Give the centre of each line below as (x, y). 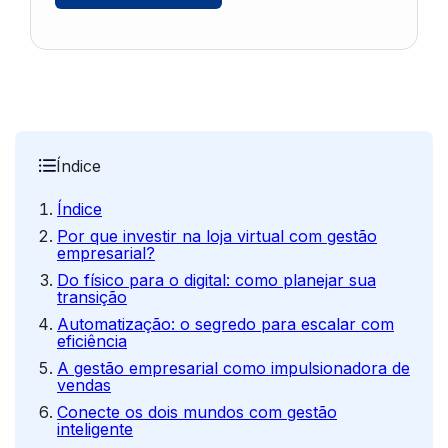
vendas (84, 385)
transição (92, 297)
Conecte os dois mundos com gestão (197, 412)
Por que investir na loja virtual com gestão (217, 236)
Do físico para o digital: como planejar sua (216, 280)
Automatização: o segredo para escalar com (225, 324)
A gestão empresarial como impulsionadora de (233, 368)
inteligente (95, 429)
